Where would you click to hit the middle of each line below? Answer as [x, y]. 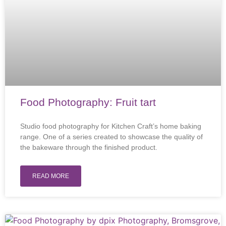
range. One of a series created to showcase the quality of [111, 137]
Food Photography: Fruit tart [88, 102]
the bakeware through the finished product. [89, 147]
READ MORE [51, 176]
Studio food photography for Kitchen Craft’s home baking [111, 126]
